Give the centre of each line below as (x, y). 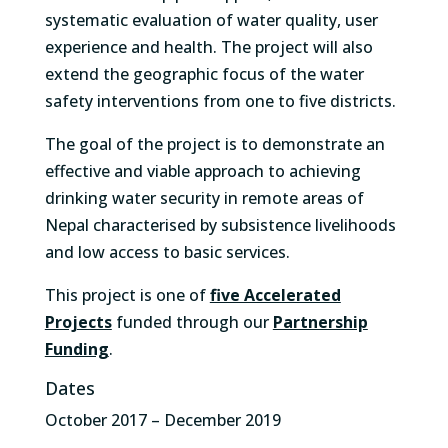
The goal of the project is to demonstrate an (214, 144)
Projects (78, 322)
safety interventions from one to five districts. (220, 101)
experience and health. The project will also (208, 47)
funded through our (192, 322)
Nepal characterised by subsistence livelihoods (220, 225)
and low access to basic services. (167, 252)
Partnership (320, 322)
